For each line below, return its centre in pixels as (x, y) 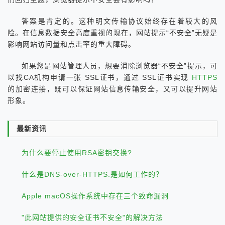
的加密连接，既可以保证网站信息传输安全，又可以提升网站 (113, 89)
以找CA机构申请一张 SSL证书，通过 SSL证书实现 (100, 77)
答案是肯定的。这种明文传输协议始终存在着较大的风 (120, 21)
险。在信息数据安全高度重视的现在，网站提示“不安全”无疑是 (113, 32)
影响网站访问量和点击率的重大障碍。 (72, 44)
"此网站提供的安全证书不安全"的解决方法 (93, 217)
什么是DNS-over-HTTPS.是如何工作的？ (93, 174)
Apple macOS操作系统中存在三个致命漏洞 (95, 196)
